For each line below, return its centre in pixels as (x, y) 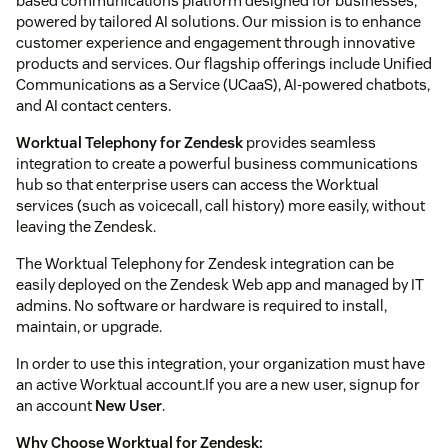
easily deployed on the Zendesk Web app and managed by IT (220, 284)
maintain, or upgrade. (89, 326)
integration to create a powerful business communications (217, 163)
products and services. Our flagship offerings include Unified (224, 63)
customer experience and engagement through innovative (215, 42)
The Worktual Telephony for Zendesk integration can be (205, 263)
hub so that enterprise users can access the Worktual (197, 184)
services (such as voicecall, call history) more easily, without (220, 205)
